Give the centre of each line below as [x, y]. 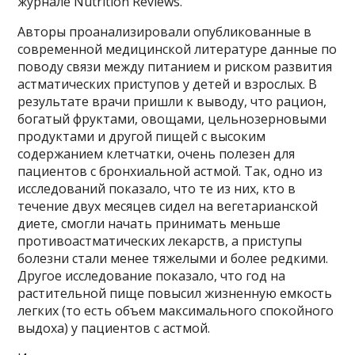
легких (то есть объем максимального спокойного [176, 310]
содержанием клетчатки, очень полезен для [157, 153]
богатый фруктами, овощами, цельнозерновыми [172, 118]
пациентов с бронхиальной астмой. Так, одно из [170, 171]
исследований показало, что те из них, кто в [157, 188]
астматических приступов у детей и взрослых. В [168, 84]
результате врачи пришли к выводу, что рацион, [172, 101]
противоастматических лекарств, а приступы [160, 240]
